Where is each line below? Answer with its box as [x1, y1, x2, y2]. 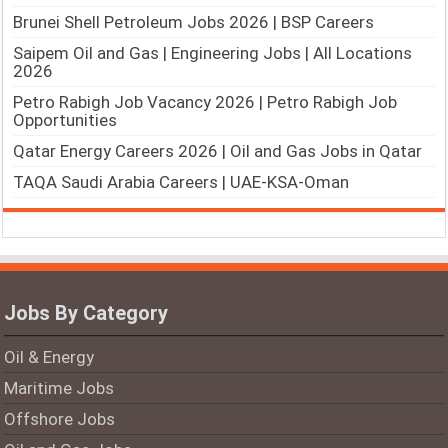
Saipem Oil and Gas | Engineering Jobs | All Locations [13, 43, 413, 64]
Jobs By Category [4, 301, 169, 326]
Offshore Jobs [4, 409, 116, 430]
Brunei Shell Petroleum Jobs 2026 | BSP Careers [13, 12, 375, 33]
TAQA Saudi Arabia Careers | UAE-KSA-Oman [13, 172, 350, 193]
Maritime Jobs [4, 378, 115, 399]
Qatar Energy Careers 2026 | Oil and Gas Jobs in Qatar [13, 141, 423, 162]
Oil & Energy [4, 347, 95, 368]
